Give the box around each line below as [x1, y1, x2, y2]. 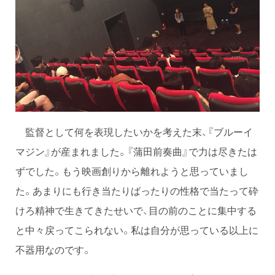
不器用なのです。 [15, 241, 91, 257]
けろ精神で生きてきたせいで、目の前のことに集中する [15, 202, 257, 217]
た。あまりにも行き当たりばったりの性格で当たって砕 [15, 182, 258, 198]
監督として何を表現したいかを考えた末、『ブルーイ [15, 123, 253, 139]
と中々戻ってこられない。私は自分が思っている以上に [15, 222, 258, 237]
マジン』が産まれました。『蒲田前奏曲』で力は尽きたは [15, 143, 257, 158]
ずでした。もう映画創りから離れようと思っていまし [15, 163, 249, 178]
